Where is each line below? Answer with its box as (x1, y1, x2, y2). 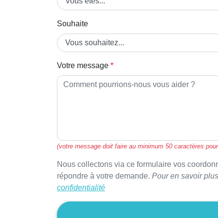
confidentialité (57, 183, 105, 192)
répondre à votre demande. (57, 171, 152, 180)
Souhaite (57, 19, 88, 28)
